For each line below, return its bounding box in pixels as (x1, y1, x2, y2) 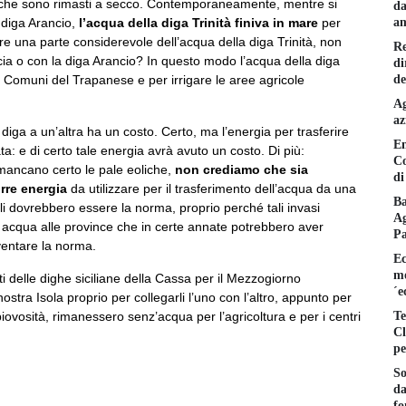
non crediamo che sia (175, 162, 308, 178)
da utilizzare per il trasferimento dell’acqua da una (67, 181, 356, 197)
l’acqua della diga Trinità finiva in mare (79, 15, 318, 31)
